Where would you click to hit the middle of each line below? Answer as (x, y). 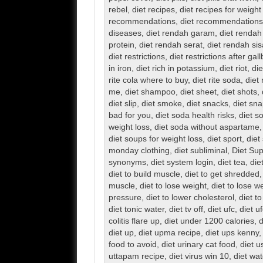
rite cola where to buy (148, 80)
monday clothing (139, 151)
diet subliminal (200, 151)
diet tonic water (136, 210)
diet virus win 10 (199, 257)
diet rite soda (216, 80)
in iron (120, 69)
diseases (125, 33)
